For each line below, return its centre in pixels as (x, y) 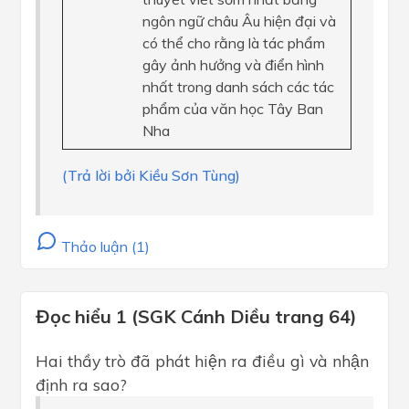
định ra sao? (81, 384)
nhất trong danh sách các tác (238, 87)
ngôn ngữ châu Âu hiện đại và (239, 21)
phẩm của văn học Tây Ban (233, 109)
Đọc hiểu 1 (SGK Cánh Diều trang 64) (196, 316)
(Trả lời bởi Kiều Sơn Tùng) (151, 175)
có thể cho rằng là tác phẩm (234, 43)
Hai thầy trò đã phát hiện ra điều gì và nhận (202, 361)
